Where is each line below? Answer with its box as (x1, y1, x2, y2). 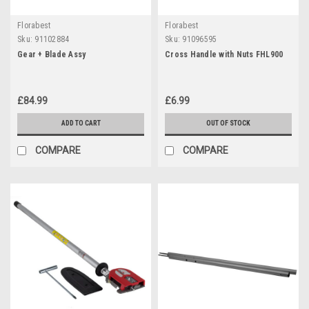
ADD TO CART (61, 119, 101, 127)
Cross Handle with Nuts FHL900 (165, 49, 283, 59)
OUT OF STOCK (206, 119, 250, 127)
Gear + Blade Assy (17, 49, 86, 59)
